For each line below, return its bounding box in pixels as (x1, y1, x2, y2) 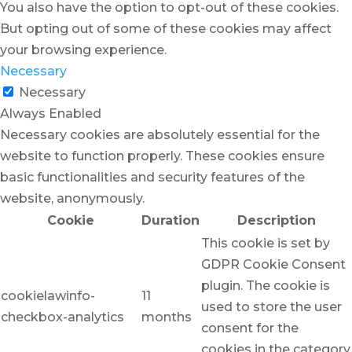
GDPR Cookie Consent (201, 257, 346, 273)
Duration (141, 213, 200, 229)
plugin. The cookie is (201, 278, 330, 294)
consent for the (201, 321, 299, 336)
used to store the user (201, 299, 342, 315)
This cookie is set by (201, 236, 330, 251)
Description (236, 213, 316, 229)
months (141, 310, 192, 325)
